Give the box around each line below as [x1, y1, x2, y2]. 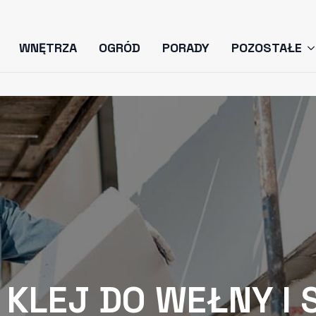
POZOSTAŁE [231, 39, 303, 56]
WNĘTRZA [18, 39, 77, 56]
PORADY [162, 39, 210, 56]
